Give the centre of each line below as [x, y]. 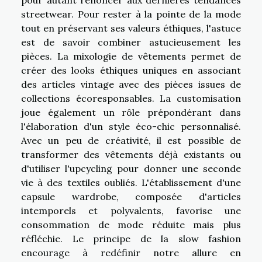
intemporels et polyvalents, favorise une [131, 210]
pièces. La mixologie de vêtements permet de [131, 56]
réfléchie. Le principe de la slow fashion [131, 238]
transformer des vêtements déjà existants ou [131, 154]
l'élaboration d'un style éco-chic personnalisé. [131, 126]
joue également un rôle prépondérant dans [131, 112]
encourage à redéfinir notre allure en [131, 252]
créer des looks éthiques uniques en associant [131, 70]
